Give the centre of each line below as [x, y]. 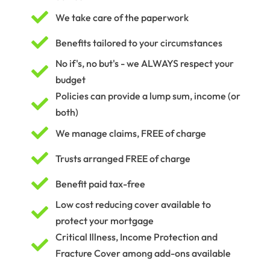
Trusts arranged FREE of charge [123, 158]
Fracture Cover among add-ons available [143, 253]
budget [70, 80]
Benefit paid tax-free [100, 184]
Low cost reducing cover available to [133, 204]
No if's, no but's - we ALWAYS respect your [144, 63]
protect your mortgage [104, 221]
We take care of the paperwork [122, 17]
